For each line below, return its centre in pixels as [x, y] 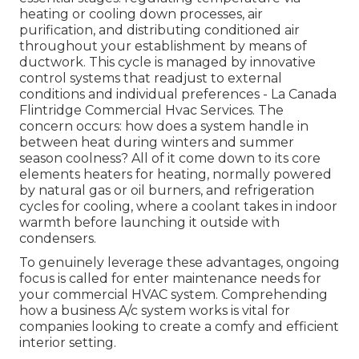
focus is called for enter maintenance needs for [170, 279]
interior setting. [68, 343]
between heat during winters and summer [157, 143]
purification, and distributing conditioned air [159, 30]
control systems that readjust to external [151, 79]
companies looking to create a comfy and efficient [179, 327]
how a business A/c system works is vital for [155, 311]
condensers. [58, 239]
